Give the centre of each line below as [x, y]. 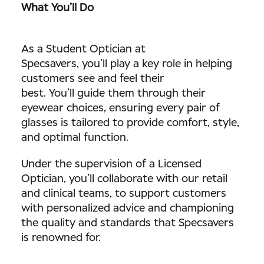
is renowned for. [64, 238]
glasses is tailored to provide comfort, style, [130, 123]
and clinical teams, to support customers [124, 194]
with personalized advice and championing [128, 209]
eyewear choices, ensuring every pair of [121, 108]
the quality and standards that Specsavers [128, 223]
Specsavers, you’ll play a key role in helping [127, 64]
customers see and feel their [93, 79]
